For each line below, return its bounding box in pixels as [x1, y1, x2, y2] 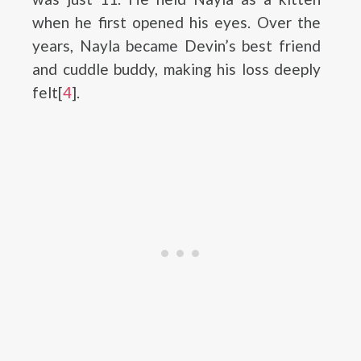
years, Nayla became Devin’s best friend [32, 36, 321, 55]
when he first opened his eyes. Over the [32, 13, 321, 31]
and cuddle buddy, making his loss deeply [32, 60, 321, 78]
